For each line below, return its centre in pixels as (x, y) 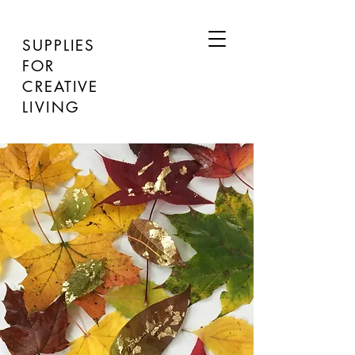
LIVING (51, 107)
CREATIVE (61, 87)
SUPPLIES (59, 46)
